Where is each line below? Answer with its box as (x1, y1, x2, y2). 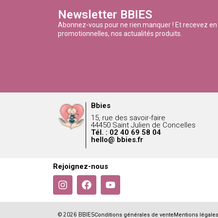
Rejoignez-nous (53, 162, 109, 171)
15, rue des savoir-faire (91, 113, 165, 122)
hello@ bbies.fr (91, 135, 143, 144)
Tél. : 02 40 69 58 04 (91, 127, 161, 137)
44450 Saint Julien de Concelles (91, 120, 196, 129)
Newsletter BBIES (58, 7, 153, 21)
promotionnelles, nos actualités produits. (58, 29, 182, 37)
